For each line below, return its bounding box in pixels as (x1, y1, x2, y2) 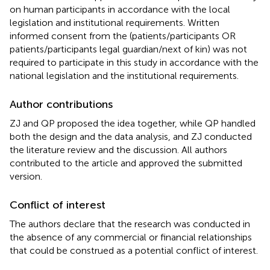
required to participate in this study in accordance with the (10, 57, 259, 69)
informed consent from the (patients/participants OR (10, 30, 236, 42)
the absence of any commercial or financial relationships (10, 231, 252, 243)
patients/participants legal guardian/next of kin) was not (10, 43, 247, 55)
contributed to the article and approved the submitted (10, 157, 242, 169)
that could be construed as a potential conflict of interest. (10, 245, 258, 257)
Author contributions (10, 98, 113, 111)
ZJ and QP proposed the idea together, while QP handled (10, 118, 256, 130)
